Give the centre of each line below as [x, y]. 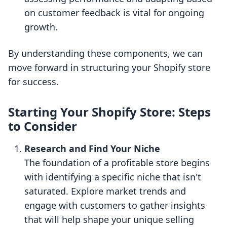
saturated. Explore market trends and [105, 191]
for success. [33, 82]
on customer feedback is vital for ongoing [114, 13]
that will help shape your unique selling [109, 220]
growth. [41, 27]
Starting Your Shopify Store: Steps [109, 112]
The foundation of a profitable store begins [117, 163]
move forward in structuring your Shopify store [109, 68]
